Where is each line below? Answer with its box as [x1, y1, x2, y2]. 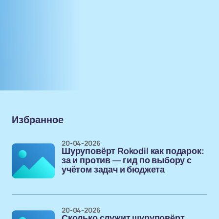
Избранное [12, 114, 64, 125]
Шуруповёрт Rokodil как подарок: [62, 146, 204, 156]
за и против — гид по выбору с [62, 155, 192, 165]
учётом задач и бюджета [62, 165, 165, 175]
